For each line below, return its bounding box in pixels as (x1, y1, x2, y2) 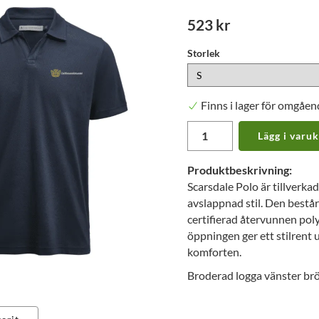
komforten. (187, 244, 241, 258)
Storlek (187, 47, 220, 60)
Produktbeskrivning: (187, 162, 292, 177)
